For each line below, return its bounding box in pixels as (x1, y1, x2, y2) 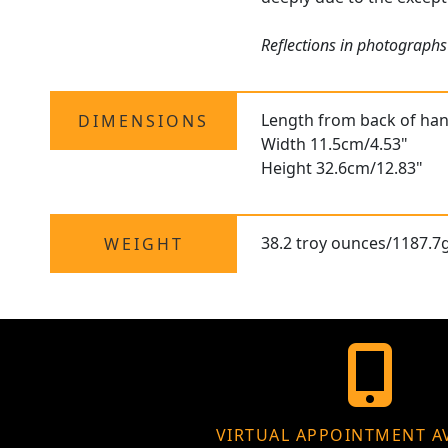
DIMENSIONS (78, 110, 210, 133)
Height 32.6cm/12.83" (261, 157, 424, 180)
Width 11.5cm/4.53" (261, 133, 409, 156)
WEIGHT (103, 233, 184, 256)
